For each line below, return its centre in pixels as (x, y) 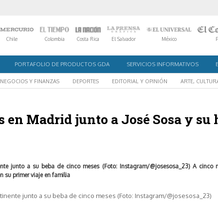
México (169, 39)
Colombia (54, 39)
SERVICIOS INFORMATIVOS (163, 64)
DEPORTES (86, 81)
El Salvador (124, 39)
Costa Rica (88, 39)
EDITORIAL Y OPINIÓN (140, 81)
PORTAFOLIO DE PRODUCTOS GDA (62, 64)
